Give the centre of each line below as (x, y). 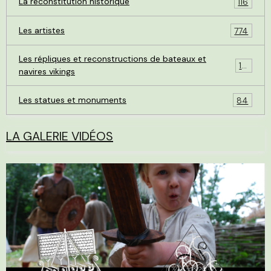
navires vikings (47, 72)
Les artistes (42, 31)
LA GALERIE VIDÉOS (60, 136)
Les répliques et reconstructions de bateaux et (113, 59)
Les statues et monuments (73, 100)
